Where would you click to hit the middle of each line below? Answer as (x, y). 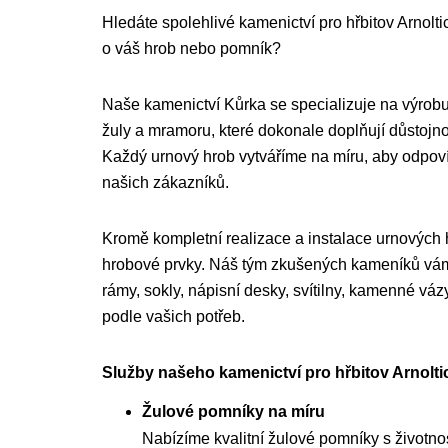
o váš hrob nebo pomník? (191, 48)
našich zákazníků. (165, 182)
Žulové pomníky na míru (233, 411)
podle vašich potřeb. (173, 316)
